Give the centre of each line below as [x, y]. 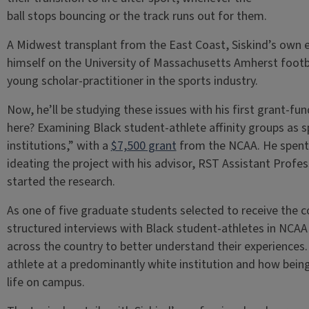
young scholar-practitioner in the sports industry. [133, 81]
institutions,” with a [59, 146]
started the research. [61, 182]
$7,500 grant [143, 146]
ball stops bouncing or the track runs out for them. [138, 16]
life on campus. [47, 282]
